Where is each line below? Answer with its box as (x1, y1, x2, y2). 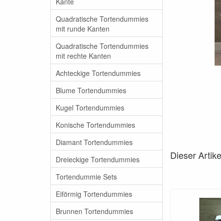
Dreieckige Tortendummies (56, 154, 140, 164)
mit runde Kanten (56, 23, 110, 34)
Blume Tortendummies (56, 85, 126, 95)
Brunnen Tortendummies (56, 206, 133, 216)
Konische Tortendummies (56, 119, 135, 130)
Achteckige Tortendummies (56, 68, 141, 78)
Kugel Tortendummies (56, 102, 124, 112)
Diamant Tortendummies (56, 137, 133, 147)
